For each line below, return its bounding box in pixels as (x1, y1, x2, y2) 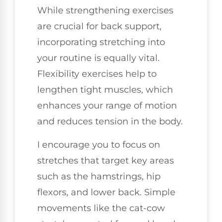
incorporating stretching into (37, 37, 165, 48)
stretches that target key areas (37, 155, 174, 166)
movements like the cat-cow (37, 202, 165, 214)
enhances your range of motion (37, 100, 177, 111)
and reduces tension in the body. (37, 116, 183, 127)
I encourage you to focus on (37, 139, 160, 150)
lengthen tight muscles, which (37, 84, 173, 96)
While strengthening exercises (37, 5, 173, 16)
